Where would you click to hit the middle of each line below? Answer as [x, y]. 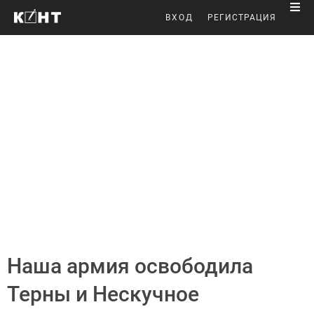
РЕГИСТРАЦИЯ [242, 18]
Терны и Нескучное [103, 294]
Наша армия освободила [130, 266]
